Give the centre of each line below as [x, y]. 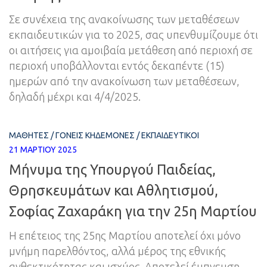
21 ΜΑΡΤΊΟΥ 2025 [43, 150]
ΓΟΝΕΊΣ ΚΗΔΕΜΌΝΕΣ [95, 136]
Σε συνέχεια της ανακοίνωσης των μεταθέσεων [124, 19]
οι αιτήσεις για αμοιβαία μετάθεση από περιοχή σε [131, 50]
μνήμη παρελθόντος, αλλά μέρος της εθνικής [117, 251]
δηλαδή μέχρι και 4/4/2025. [76, 97]
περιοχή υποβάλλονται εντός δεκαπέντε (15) [117, 66]
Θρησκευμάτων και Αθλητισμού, [114, 190]
